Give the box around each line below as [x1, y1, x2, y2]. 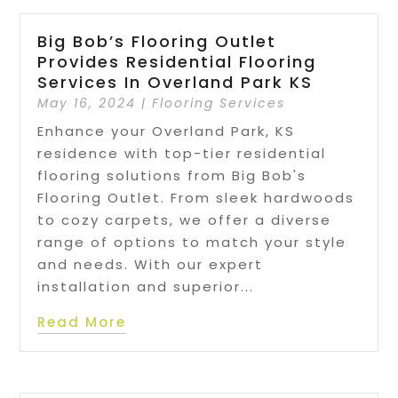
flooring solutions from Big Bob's [37, 165, 307, 185]
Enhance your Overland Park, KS [37, 121, 296, 140]
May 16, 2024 [37, 93, 137, 112]
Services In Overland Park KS [37, 70, 314, 93]
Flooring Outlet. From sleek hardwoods [37, 187, 355, 207]
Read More [37, 312, 127, 331]
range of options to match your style [37, 232, 347, 251]
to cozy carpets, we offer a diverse [37, 210, 332, 229]
